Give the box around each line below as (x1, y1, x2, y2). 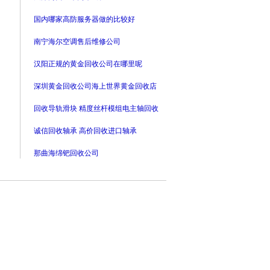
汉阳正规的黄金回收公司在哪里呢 (34, 60, 142, 68)
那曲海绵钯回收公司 (34, 149, 99, 157)
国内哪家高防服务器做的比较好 (34, 15, 135, 24)
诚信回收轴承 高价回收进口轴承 (34, 127, 137, 135)
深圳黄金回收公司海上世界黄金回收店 (34, 82, 157, 90)
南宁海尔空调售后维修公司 (34, 37, 121, 46)
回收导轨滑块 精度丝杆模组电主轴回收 (34, 104, 159, 113)
